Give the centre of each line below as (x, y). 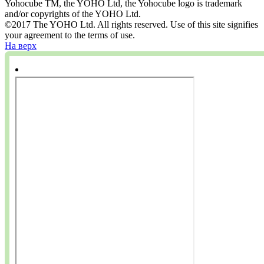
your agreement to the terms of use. (70, 35)
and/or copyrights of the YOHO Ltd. (73, 14)
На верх (21, 46)
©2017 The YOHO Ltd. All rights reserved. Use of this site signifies (131, 25)
